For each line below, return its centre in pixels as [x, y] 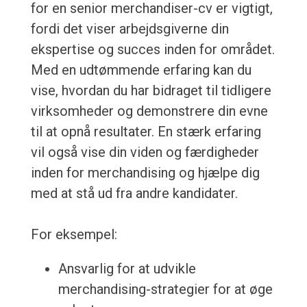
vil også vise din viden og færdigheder [145, 152]
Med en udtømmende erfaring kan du [141, 70]
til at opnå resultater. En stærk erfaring [146, 132]
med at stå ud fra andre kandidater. [134, 194]
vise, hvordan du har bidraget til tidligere [151, 91]
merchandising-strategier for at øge [165, 290]
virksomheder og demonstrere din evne [149, 111]
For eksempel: [74, 235]
